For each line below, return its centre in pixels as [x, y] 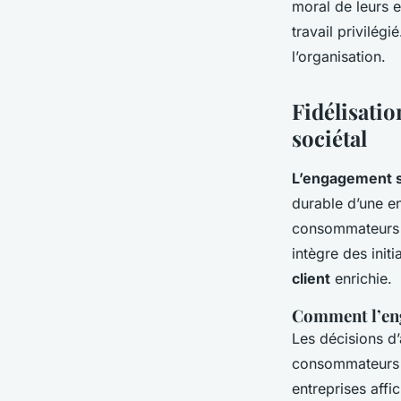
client [311, 279]
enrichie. [361, 279]
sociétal [329, 138]
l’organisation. [339, 57]
